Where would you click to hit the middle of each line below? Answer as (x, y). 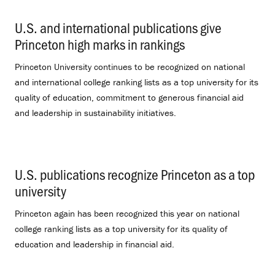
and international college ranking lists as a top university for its (137, 82)
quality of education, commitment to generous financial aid (129, 98)
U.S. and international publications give (118, 28)
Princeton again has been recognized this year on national (127, 213)
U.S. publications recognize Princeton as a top (135, 174)
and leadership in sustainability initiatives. (95, 113)
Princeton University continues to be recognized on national (130, 67)
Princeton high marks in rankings (100, 44)
